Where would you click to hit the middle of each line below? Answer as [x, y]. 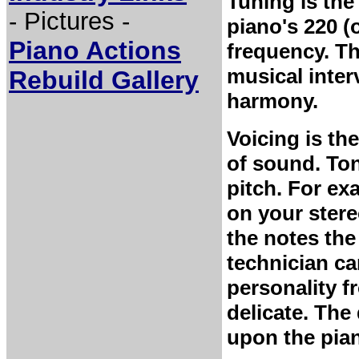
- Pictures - [69, 21]
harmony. [272, 101]
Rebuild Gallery [104, 80]
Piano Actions [95, 50]
